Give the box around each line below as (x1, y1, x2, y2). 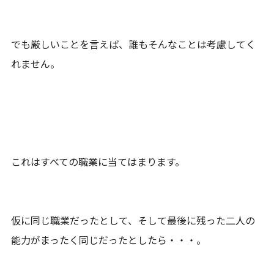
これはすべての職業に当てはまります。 (11, 154, 185, 169)
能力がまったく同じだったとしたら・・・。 (11, 232, 207, 247)
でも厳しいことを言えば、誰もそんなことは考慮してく (11, 36, 256, 51)
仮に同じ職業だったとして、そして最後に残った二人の (11, 212, 256, 228)
